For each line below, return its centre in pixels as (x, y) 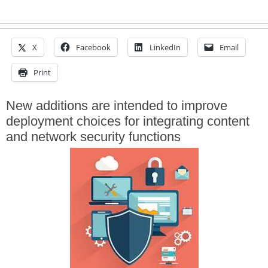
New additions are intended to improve (117, 106)
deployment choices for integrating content (128, 121)
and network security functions (93, 137)
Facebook (93, 47)
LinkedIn (165, 47)
